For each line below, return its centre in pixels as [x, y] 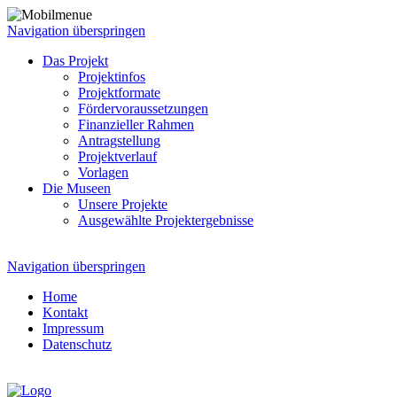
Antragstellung [119, 140]
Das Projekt [75, 61]
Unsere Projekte [123, 204]
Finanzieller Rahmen [136, 125]
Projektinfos [112, 77]
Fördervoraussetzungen [143, 109]
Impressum [73, 328]
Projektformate [119, 93]
